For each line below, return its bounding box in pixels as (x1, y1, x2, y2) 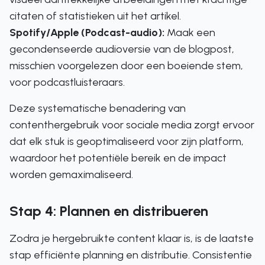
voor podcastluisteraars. (9, 76, 125, 89)
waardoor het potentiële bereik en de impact (9, 151, 227, 164)
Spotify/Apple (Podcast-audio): (9, 26, 164, 39)
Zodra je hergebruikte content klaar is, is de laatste (9, 232, 254, 245)
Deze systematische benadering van (9, 102, 186, 115)
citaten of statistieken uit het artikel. (9, 9, 181, 22)
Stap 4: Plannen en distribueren (9, 202, 208, 219)
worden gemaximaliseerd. (9, 168, 133, 181)
